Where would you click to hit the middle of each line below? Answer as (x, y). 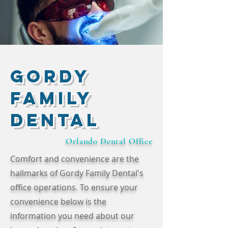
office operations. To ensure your (74, 187)
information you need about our (72, 216)
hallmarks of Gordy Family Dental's (77, 173)
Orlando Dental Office (109, 141)
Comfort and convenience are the (75, 159)
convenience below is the (58, 202)
